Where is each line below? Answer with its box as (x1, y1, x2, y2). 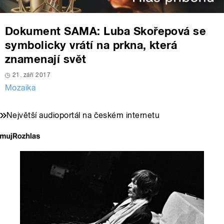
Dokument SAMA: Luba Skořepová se (5, 24, 206, 38)
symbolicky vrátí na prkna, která (5, 38, 177, 52)
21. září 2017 (12, 71, 51, 79)
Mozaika (5, 83, 36, 93)
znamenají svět (5, 52, 86, 66)
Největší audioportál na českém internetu (6, 110, 160, 120)
